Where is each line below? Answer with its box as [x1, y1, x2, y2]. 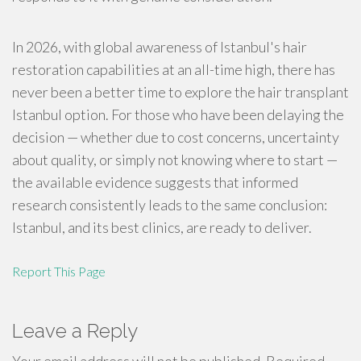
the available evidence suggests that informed [12, 173, 298, 191]
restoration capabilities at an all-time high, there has [12, 60, 335, 78]
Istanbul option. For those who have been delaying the [12, 106, 344, 123]
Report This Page [12, 263, 106, 279]
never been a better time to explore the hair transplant [12, 83, 349, 101]
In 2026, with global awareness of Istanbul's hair [12, 38, 307, 56]
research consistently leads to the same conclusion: [12, 196, 327, 214]
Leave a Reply [12, 319, 138, 342]
